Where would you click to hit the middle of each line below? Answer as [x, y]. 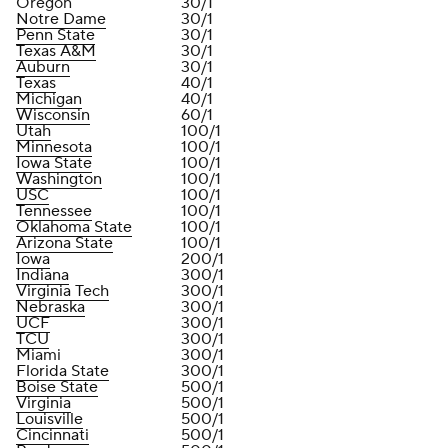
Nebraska [50, 307]
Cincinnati [52, 435]
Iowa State [54, 163]
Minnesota [54, 147]
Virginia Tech [62, 291]
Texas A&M [56, 51]
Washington [59, 179]
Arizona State [64, 243]
